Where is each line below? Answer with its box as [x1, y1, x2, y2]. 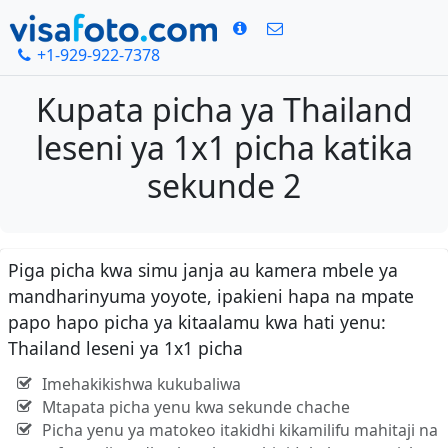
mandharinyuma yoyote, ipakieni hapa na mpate [8, 284, 414, 309]
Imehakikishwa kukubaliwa [41, 373, 241, 396]
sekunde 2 [147, 164, 301, 208]
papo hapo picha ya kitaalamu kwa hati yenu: [8, 310, 386, 335]
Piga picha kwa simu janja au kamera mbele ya [8, 258, 398, 283]
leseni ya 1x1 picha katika [35, 126, 413, 170]
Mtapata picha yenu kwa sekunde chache [41, 396, 350, 419]
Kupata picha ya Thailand [35, 88, 413, 132]
